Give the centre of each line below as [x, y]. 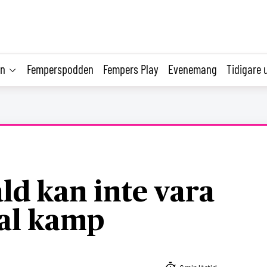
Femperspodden [60, 69]
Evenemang [193, 69]
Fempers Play [131, 69]
